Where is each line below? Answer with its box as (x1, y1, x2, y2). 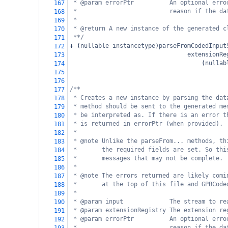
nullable (80, 42, 109, 49)
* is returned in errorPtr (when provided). (73, 120, 223, 127)
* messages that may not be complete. (73, 155, 223, 162)
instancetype (112, 42, 155, 49)
